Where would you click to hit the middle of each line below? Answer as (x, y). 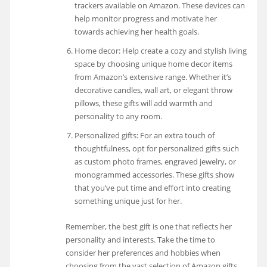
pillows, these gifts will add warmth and (143, 103)
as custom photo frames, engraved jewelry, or (155, 162)
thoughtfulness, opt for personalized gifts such (156, 149)
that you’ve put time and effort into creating (152, 188)
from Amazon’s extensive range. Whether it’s (153, 77)
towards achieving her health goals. (136, 32)
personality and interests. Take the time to (141, 240)
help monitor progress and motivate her (145, 19)
